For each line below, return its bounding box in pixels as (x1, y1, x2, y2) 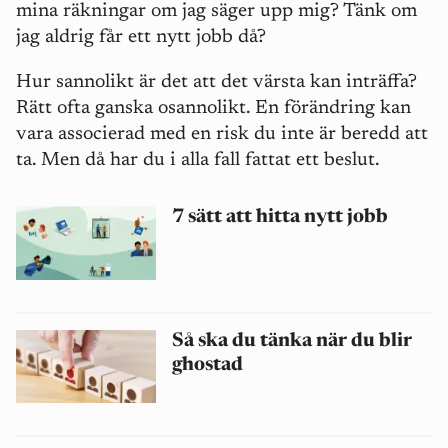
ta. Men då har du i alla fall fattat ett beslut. (16, 151, 380, 171)
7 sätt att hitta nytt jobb (172, 208, 388, 228)
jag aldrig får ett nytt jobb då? (16, 28, 266, 48)
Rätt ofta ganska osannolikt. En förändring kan (16, 99, 411, 119)
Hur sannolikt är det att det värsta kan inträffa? (16, 73, 417, 93)
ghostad (172, 355, 243, 375)
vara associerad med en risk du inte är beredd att (16, 125, 428, 145)
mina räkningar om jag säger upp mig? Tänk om (16, 2, 417, 22)
